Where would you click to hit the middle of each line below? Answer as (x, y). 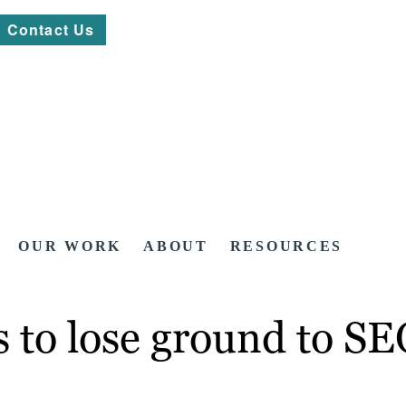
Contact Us (51, 29)
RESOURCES (286, 246)
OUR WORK (70, 246)
